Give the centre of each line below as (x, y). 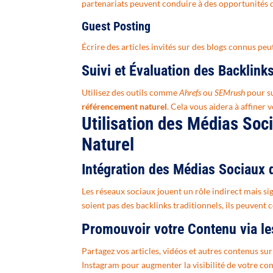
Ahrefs (190, 93)
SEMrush (230, 93)
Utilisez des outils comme (131, 93)
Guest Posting (116, 27)
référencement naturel (125, 107)
